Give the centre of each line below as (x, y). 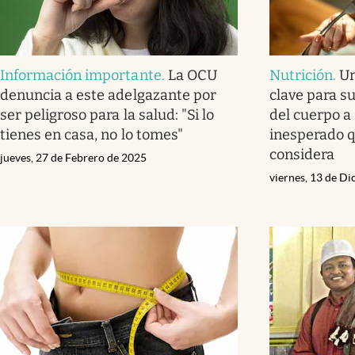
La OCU (192, 75)
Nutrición (302, 75)
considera (302, 154)
